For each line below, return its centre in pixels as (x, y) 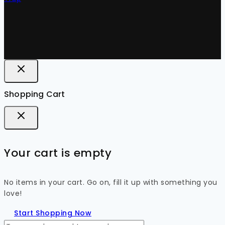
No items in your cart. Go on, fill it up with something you (111, 182)
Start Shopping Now (53, 213)
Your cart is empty (58, 153)
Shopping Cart (35, 94)
